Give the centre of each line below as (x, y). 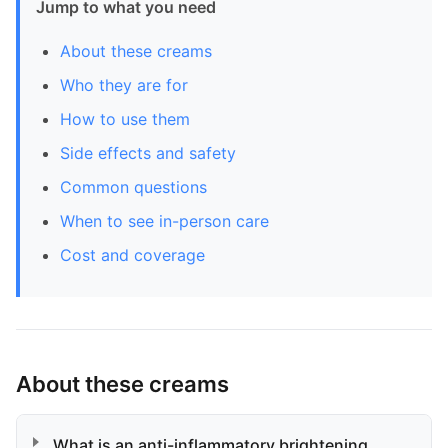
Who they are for (124, 85)
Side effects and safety (148, 153)
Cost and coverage (132, 255)
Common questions (133, 187)
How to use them (125, 119)
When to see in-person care (164, 221)
